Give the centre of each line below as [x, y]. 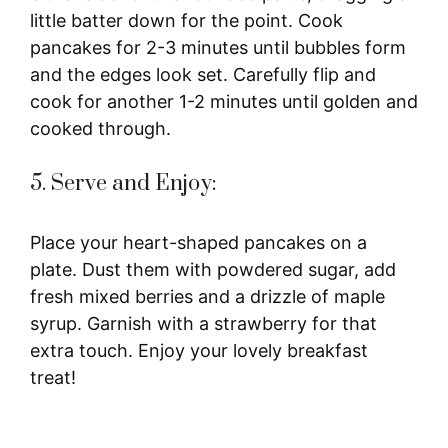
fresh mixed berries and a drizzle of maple [207, 296]
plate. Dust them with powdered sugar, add [213, 269]
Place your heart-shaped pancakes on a [198, 242]
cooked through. [100, 128]
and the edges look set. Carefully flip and [203, 74]
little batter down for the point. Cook [186, 20]
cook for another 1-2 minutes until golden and [224, 101]
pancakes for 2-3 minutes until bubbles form [218, 47]
